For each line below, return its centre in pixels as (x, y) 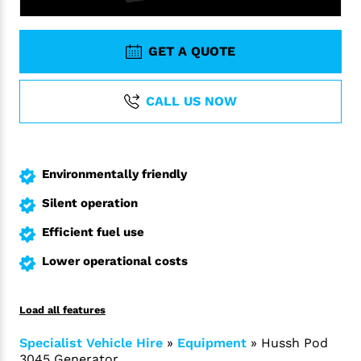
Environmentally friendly (114, 174)
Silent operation (90, 203)
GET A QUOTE (191, 51)
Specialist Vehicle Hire (91, 343)
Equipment (212, 343)
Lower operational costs (115, 261)
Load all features (62, 310)
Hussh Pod (295, 343)
